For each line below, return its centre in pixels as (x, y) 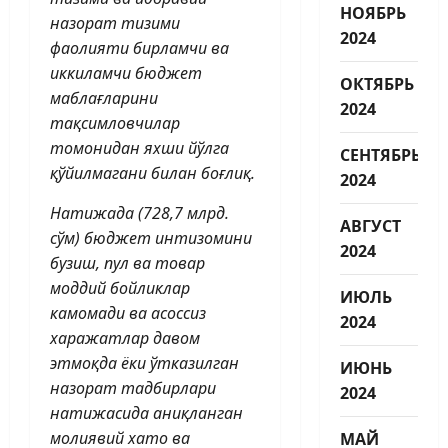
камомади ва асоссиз (128, 312)
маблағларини (104, 97)
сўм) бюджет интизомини (151, 237)
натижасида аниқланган (146, 412)
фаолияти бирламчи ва (139, 47)
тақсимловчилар (115, 122)
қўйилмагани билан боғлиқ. (154, 172)
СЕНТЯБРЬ (380, 154)
